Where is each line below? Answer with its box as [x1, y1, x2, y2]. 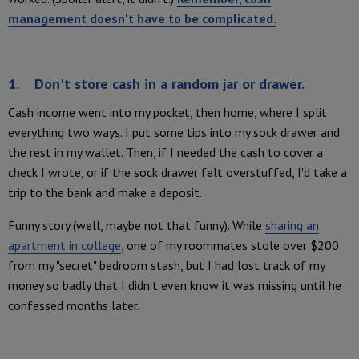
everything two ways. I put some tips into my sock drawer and [8, 124, 340, 141]
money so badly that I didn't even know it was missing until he [8, 277, 341, 294]
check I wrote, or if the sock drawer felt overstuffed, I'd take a [8, 164, 347, 181]
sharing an [265, 217, 319, 234]
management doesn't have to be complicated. [8, 10, 276, 27]
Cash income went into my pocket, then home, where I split [8, 104, 327, 121]
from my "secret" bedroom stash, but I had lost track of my [8, 257, 325, 274]
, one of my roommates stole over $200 [121, 237, 339, 254]
